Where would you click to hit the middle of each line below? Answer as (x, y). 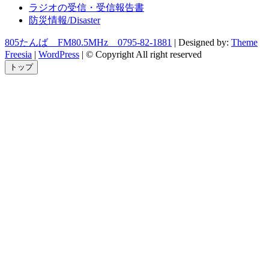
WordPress (59, 54)
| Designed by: (201, 42)
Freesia (18, 54)
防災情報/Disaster (65, 20)
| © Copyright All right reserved (141, 54)
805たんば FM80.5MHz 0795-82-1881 (88, 42)
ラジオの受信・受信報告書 (86, 7)
